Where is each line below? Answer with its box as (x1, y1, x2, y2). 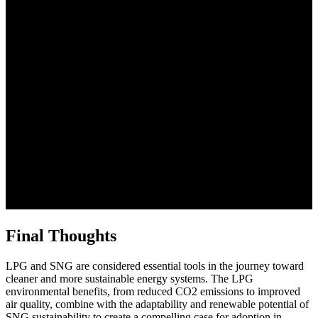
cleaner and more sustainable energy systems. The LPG (6, 272, 253, 285)
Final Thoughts (6, 226, 116, 245)
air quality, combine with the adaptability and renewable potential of (6, 297, 309, 310)
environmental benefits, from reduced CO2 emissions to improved (6, 285, 300, 297)
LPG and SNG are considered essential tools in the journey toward (6, 259, 304, 272)
